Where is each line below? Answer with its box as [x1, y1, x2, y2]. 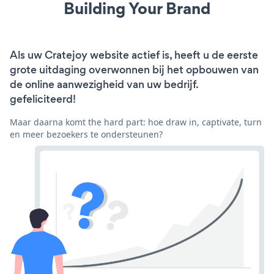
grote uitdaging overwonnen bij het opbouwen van [10, 62, 259, 77]
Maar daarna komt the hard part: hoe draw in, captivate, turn [10, 116, 262, 128]
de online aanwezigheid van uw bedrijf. [10, 76, 198, 92]
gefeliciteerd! [10, 91, 76, 106]
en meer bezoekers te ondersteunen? [10, 128, 163, 140]
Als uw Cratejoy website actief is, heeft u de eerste [10, 47, 258, 62]
